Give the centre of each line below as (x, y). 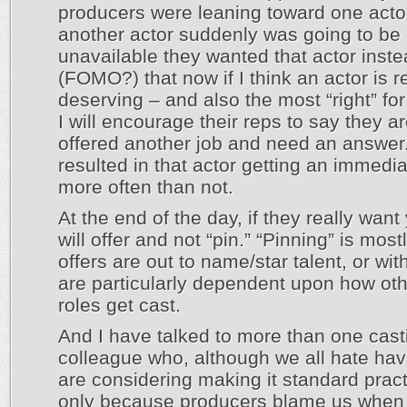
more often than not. (146, 187)
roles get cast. (119, 305)
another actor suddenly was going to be (229, 34)
